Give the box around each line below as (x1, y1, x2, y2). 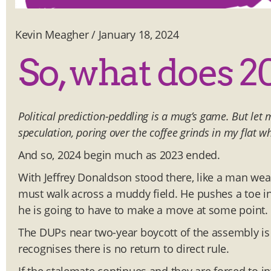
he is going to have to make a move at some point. (18, 203, 268, 218)
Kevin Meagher (15, 27, 89, 42)
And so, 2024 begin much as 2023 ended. (18, 148, 220, 163)
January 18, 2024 (98, 27, 179, 42)
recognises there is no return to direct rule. (18, 241, 229, 256)
